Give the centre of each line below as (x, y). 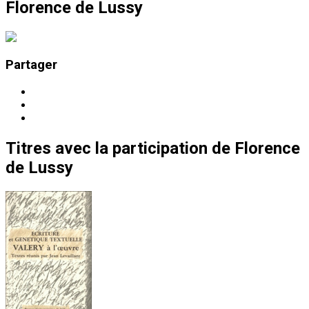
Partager (31, 65)
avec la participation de (143, 149)
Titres (28, 149)
